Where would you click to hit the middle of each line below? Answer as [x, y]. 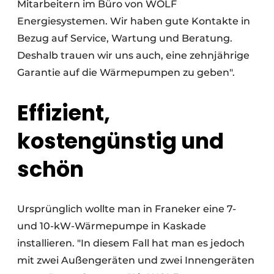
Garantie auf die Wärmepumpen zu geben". [126, 72]
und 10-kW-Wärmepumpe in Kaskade [112, 226]
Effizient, [64, 113]
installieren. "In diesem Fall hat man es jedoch [131, 243]
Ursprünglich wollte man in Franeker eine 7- [127, 209]
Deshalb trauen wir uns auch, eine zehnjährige [133, 55]
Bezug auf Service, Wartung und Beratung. [125, 38]
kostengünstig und [120, 141]
